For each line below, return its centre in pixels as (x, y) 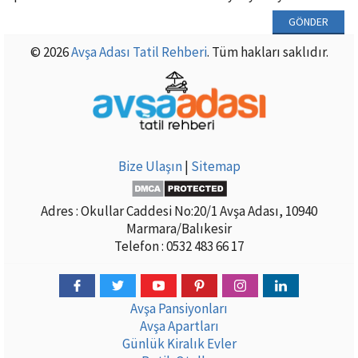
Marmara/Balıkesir (179, 228)
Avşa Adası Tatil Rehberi (139, 52)
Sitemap (215, 166)
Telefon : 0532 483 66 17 (179, 246)
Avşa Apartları (179, 326)
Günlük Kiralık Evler (179, 343)
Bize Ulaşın (150, 166)
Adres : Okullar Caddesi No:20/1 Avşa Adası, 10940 (179, 211)
